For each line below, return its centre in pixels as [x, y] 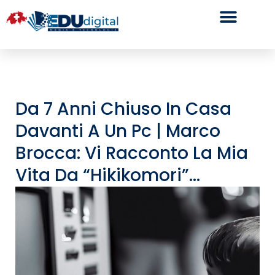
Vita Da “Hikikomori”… [108, 175]
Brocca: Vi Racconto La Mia [132, 153]
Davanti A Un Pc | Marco [118, 131]
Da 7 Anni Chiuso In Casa [123, 109]
